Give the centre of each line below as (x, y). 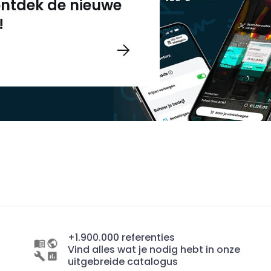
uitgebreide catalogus (123, 262)
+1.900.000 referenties (122, 237)
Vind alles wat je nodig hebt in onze (154, 250)
